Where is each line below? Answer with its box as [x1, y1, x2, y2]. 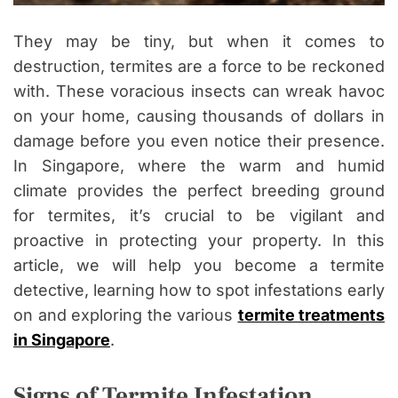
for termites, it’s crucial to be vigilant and [13, 206, 385, 226]
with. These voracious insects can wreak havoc [13, 82, 385, 101]
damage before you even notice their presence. [13, 131, 385, 151]
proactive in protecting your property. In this [13, 231, 385, 251]
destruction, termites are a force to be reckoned [13, 57, 385, 76]
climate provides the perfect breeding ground [13, 181, 385, 201]
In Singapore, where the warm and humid [13, 156, 385, 176]
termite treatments [237, 306, 385, 325]
